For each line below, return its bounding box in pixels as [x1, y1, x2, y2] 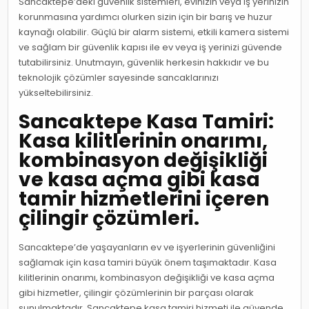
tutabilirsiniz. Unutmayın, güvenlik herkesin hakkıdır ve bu [19, 56, 270, 70]
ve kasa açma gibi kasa [19, 166, 261, 193]
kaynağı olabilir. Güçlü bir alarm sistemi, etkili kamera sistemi [19, 26, 290, 39]
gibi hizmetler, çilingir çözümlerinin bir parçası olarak [19, 286, 255, 299]
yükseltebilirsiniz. [19, 86, 94, 100]
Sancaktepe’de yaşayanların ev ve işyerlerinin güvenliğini [19, 240, 276, 254]
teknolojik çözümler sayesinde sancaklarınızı [19, 71, 219, 85]
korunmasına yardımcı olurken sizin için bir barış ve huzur [19, 10, 273, 24]
